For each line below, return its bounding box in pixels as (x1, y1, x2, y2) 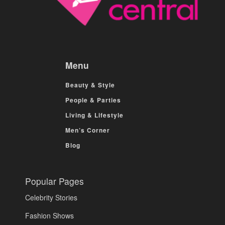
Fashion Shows (25, 210, 74, 221)
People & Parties (65, 95, 121, 104)
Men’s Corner (65, 125, 110, 135)
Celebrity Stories (25, 192, 77, 203)
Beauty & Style (65, 80, 115, 89)
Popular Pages (25, 174, 84, 187)
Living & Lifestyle (65, 110, 124, 120)
